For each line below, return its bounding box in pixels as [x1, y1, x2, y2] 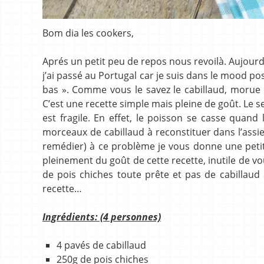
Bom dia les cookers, [42, 26, 134, 39]
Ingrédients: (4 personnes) [42, 210, 161, 223]
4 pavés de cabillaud [57, 238, 146, 252]
